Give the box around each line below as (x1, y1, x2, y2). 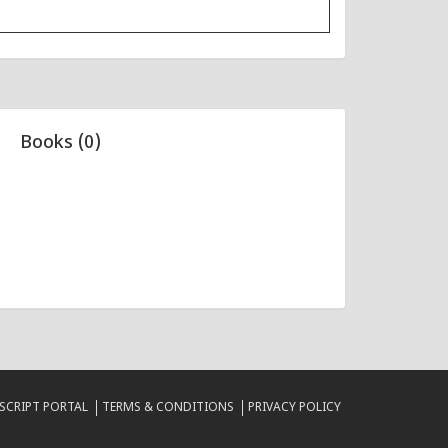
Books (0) (20, 132, 101, 156)
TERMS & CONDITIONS (102, 400, 234, 417)
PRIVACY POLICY (248, 400, 341, 417)
